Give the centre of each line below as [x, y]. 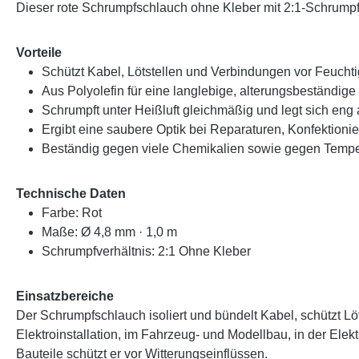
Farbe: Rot [72, 213]
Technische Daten [71, 194]
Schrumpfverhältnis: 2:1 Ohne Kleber [146, 252]
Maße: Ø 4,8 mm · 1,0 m [109, 232]
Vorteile [39, 53]
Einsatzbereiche [65, 296]
